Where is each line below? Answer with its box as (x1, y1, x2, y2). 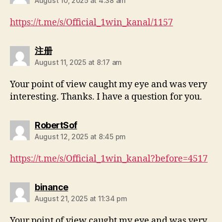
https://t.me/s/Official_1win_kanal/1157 (10, 17, 173, 29)
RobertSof (35, 120, 77, 131)
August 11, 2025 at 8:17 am (35, 58, 122, 67)
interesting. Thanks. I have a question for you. (10, 91, 202, 103)
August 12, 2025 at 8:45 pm (35, 132, 126, 141)
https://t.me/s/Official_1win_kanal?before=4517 (10, 153, 208, 165)
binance (35, 182, 68, 193)
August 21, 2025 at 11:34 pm (35, 194, 127, 203)
